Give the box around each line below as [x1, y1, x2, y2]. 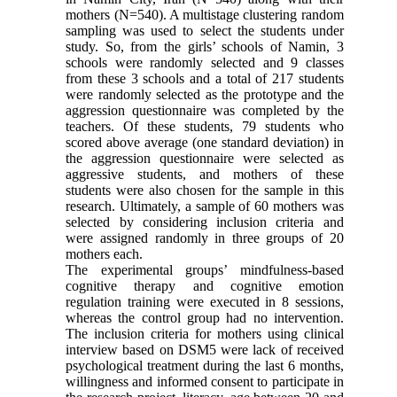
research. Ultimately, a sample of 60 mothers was [66, 198, 344, 214]
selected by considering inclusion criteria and [66, 214, 344, 230]
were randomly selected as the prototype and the [66, 86, 344, 102]
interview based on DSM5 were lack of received [66, 341, 344, 357]
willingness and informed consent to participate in [66, 373, 344, 389]
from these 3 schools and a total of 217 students [66, 70, 344, 86]
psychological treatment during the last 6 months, [66, 357, 344, 373]
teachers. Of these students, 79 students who [66, 118, 344, 134]
